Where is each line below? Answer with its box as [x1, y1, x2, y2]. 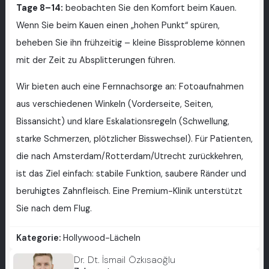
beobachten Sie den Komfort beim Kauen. [62, 2, 237, 14]
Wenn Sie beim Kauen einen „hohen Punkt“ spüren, [16, 20, 220, 32]
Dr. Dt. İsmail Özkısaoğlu [74, 253, 176, 267]
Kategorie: [16, 232, 63, 244]
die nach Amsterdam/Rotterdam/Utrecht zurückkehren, [16, 151, 243, 163]
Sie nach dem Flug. [16, 203, 92, 215]
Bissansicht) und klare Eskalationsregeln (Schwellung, [16, 116, 229, 128]
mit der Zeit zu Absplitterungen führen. [16, 55, 175, 67]
